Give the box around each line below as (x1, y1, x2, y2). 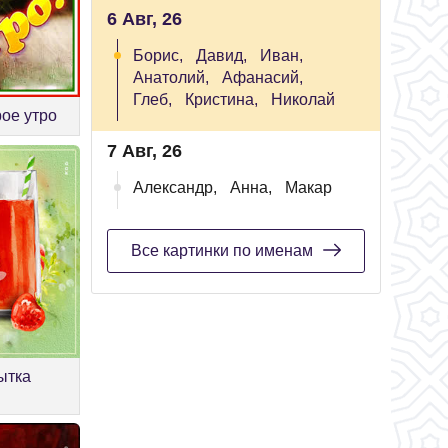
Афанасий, (222, 69, 303, 86)
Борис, (133, 47, 183, 64)
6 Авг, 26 (107, 9, 182, 29)
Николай (271, 91, 335, 108)
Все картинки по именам (131, 242, 313, 259)
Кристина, (185, 91, 258, 108)
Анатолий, (133, 69, 209, 86)
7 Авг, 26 (107, 141, 182, 161)
